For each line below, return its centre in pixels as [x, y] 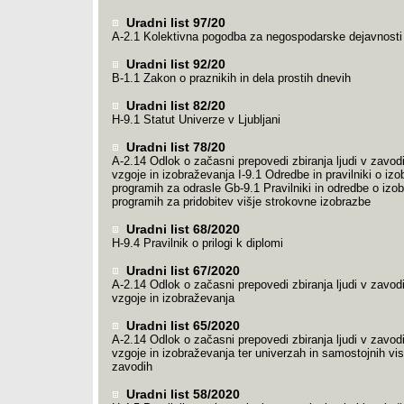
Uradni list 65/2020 [181, 326]
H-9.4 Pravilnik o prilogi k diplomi [197, 243]
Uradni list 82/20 [174, 106]
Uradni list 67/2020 [181, 271]
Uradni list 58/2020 [181, 394]
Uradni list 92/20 [174, 64]
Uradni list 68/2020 [181, 229]
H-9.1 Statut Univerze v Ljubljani [196, 119]
